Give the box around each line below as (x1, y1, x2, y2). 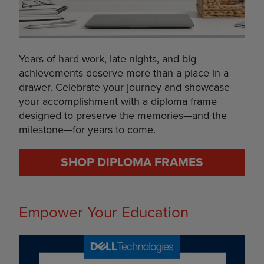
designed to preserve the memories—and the (19, 109, 227, 123)
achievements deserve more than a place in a (19, 67, 229, 80)
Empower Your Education (19, 203, 189, 222)
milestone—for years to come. (19, 123, 156, 137)
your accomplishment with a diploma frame (19, 95, 217, 108)
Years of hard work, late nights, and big (19, 52, 196, 66)
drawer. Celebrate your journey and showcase (19, 81, 230, 94)
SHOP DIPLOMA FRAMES (61, 155, 203, 170)
